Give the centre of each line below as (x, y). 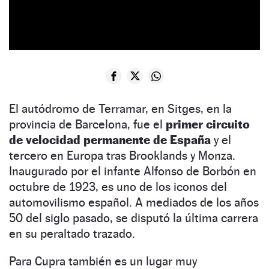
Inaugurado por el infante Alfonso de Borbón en (133, 171)
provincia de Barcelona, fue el (87, 125)
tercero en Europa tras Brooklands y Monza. (122, 156)
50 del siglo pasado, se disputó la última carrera (134, 218)
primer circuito (208, 125)
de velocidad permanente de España (110, 140)
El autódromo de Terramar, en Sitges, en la (120, 109)
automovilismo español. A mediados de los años (134, 203)
